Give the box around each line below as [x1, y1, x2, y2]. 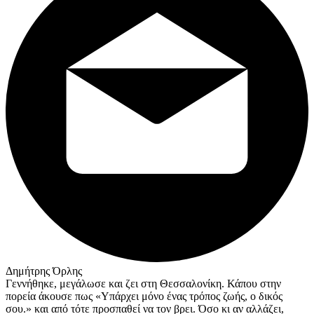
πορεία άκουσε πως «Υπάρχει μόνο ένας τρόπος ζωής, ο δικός [6, 290, 282, 303]
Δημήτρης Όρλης [6, 265, 82, 278]
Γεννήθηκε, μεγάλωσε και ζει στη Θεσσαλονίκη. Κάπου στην [6, 278, 281, 290]
